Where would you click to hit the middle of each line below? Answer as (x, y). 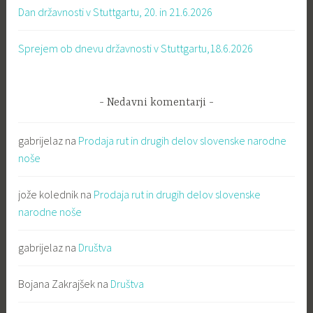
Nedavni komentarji (156, 102)
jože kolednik (49, 194)
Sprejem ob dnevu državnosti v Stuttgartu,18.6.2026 (136, 48)
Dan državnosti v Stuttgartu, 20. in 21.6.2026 (116, 12)
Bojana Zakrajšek (57, 283)
